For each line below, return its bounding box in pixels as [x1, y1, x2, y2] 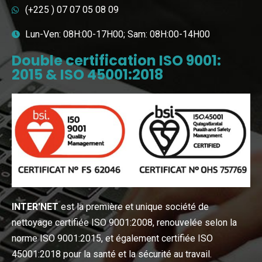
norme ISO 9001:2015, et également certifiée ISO [12, 232, 213, 244]
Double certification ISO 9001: [12, 51, 221, 71]
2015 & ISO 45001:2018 [12, 65, 163, 85]
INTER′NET [12, 201, 58, 212]
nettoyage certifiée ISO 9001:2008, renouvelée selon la [12, 216, 237, 228]
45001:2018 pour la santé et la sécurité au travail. [12, 248, 212, 260]
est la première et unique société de [58, 201, 209, 212]
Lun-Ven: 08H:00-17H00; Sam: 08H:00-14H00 [25, 29, 210, 40]
